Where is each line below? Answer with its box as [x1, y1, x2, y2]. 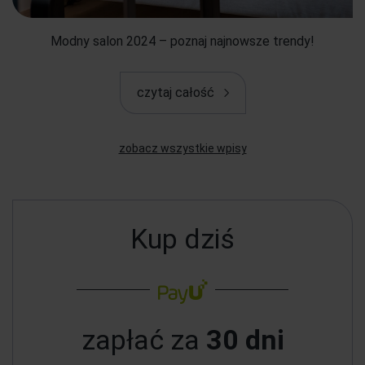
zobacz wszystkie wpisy [118, 141, 247, 155]
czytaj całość [136, 84, 214, 100]
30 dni [205, 323, 284, 357]
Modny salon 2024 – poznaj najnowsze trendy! [51, 33, 314, 49]
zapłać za [81, 323, 206, 357]
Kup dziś [130, 222, 235, 256]
